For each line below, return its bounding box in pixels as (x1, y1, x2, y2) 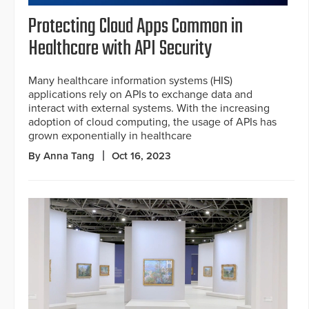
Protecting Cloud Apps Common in (28, 11, 243, 43)
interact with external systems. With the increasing (28, 101, 270, 116)
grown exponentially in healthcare (28, 129, 192, 143)
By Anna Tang (28, 150, 94, 163)
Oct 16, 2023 (112, 150, 171, 163)
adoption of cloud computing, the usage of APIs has (28, 115, 277, 130)
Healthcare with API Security (28, 33, 212, 66)
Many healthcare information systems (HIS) (28, 74, 232, 88)
